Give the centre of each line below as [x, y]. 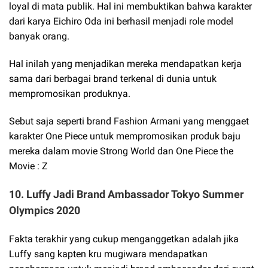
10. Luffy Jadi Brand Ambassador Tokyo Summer [127, 194]
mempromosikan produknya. [71, 93]
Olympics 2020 [45, 211]
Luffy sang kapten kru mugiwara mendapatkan [108, 254]
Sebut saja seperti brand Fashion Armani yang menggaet [129, 121]
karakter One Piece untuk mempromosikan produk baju [125, 136]
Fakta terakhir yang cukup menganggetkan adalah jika [124, 239]
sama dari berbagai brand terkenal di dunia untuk [113, 78]
